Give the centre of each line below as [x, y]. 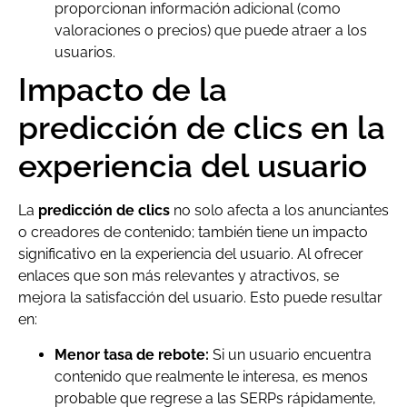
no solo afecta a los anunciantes [279, 211]
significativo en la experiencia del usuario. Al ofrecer [191, 254]
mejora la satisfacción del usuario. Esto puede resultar [200, 298]
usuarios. [85, 53]
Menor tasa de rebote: [132, 354]
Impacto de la [123, 90]
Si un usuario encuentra [290, 354]
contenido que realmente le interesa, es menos [211, 376]
